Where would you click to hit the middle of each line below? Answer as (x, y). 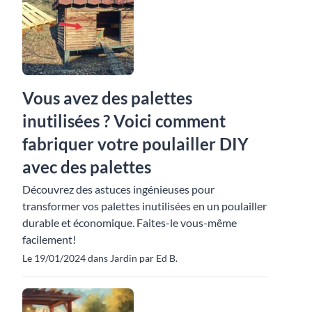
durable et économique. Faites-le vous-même (130, 222)
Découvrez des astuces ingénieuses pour (118, 189)
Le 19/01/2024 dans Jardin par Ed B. (100, 258)
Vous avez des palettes (107, 97)
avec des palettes (87, 166)
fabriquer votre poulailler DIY (135, 143)
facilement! (49, 239)
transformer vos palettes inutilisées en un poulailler (145, 205)
